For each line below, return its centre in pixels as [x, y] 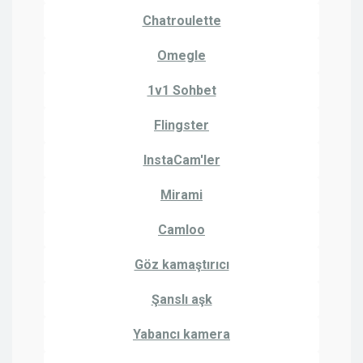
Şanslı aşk [181, 299]
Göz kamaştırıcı [181, 264]
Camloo [181, 229]
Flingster [181, 125]
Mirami [181, 194]
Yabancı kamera [181, 334]
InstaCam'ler [181, 160]
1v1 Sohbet [181, 90]
